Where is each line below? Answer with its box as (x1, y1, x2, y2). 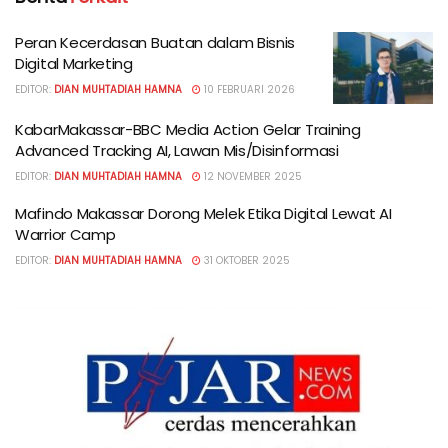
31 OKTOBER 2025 (201, 252, 290, 268)
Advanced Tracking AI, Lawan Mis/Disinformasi (15, 139, 339, 161)
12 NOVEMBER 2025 (201, 168, 302, 184)
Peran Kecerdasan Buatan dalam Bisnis (15, 32, 296, 54)
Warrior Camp (15, 223, 116, 245)
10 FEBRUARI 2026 (201, 82, 295, 98)
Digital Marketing (15, 53, 133, 75)
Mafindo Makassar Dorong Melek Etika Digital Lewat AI (15, 202, 392, 224)
